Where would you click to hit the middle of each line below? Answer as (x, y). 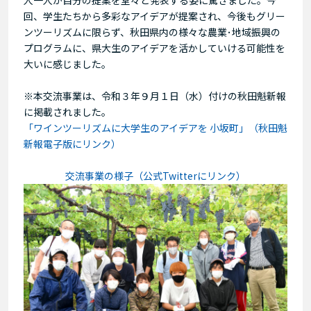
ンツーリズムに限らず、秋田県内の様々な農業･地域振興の (152, 32)
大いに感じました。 (67, 64)
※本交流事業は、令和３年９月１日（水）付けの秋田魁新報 (155, 95)
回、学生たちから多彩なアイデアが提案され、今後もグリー (154, 16)
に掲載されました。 (67, 111)
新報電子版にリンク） (72, 143)
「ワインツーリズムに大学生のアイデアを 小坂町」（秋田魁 (155, 127)
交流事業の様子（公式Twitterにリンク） (155, 175)
